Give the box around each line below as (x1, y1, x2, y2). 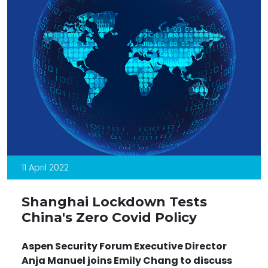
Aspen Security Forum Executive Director (22, 239, 227, 253)
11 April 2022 (22, 161, 69, 173)
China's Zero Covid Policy (22, 209, 197, 225)
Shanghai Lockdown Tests (22, 193, 207, 209)
